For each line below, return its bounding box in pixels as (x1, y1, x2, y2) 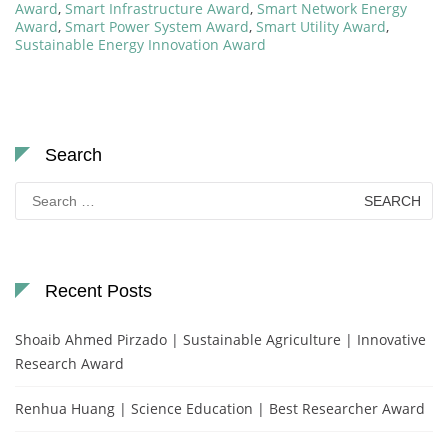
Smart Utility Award (256, 17, 386, 37)
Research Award (15, 354, 124, 374)
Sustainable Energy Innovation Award (15, 35, 266, 55)
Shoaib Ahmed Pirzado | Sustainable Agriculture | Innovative (15, 330, 426, 350)
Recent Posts (45, 281, 152, 302)
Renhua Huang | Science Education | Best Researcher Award (15, 399, 425, 419)
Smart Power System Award (65, 17, 249, 37)
